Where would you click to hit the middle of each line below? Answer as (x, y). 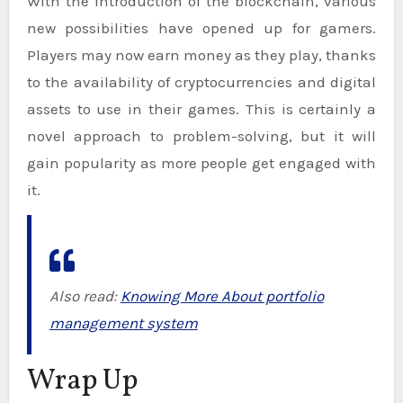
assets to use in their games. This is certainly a (201, 109)
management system (123, 323)
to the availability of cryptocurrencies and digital (201, 82)
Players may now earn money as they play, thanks (201, 55)
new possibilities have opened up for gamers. (201, 28)
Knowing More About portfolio (222, 296)
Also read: (85, 296)
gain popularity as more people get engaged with (201, 163)
